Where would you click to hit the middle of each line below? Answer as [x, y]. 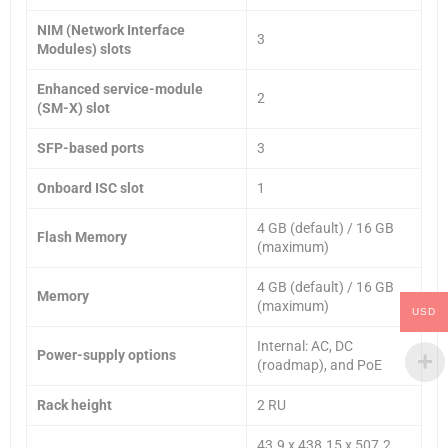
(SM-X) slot [73, 107]
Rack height [74, 404]
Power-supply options [106, 354]
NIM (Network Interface [111, 29]
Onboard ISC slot [90, 187]
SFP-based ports [90, 147]
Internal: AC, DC [305, 345]
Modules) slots [84, 48]
